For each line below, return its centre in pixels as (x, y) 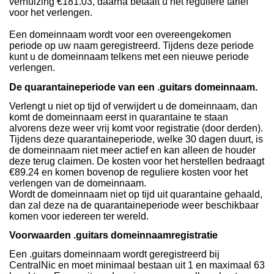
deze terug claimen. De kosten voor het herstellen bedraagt (137, 161)
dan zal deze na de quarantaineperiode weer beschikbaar (134, 205)
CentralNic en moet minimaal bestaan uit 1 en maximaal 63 (137, 265)
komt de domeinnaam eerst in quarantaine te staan (119, 117)
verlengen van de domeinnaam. (78, 183)
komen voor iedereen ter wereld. (79, 216)
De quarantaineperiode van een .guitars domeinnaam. (133, 87)
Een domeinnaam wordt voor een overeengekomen (120, 35)
